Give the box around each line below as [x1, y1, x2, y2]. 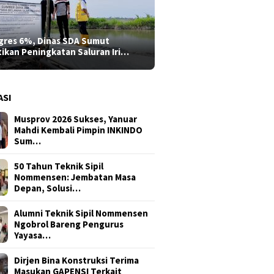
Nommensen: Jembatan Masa [14, 171, 136, 183]
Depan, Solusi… [14, 182, 81, 194]
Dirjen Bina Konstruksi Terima [14, 254, 139, 267]
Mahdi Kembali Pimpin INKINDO [14, 124, 143, 136]
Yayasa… [14, 229, 51, 242]
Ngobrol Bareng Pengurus [14, 218, 124, 231]
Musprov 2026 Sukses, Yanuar [14, 113, 138, 125]
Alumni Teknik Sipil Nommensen [14, 207, 149, 220]
